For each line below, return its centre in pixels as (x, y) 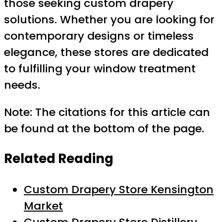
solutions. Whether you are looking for (109, 19)
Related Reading (59, 159)
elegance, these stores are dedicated (106, 52)
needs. (22, 85)
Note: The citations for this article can (107, 112)
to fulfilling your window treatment (100, 68)
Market (43, 206)
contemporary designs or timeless (99, 36)
